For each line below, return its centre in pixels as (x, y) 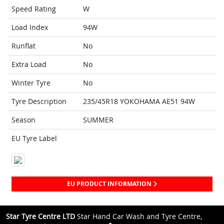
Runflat (23, 46)
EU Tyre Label (34, 138)
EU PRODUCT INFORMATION (110, 184)
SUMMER (98, 120)
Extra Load (29, 64)
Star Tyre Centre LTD (40, 216)
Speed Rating (34, 9)
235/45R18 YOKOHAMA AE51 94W (139, 101)
